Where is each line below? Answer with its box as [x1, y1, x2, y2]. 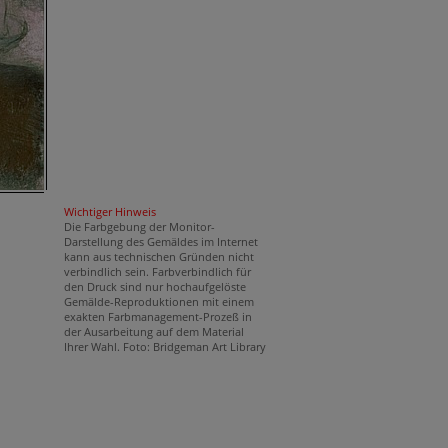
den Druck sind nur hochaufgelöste [63, 279, 246, 294]
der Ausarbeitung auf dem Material [63, 324, 244, 339]
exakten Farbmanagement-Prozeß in [63, 309, 252, 324]
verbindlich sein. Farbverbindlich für [63, 264, 251, 279]
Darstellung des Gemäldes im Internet [63, 234, 258, 249]
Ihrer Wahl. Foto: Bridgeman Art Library [63, 339, 266, 354]
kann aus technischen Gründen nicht [63, 249, 254, 264]
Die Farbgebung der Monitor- [63, 219, 215, 234]
